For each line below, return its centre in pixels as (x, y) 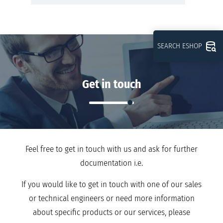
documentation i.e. (111, 163)
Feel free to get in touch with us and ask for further (111, 149)
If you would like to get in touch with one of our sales (111, 185)
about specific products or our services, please (111, 213)
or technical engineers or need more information (111, 199)
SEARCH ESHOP (180, 46)
